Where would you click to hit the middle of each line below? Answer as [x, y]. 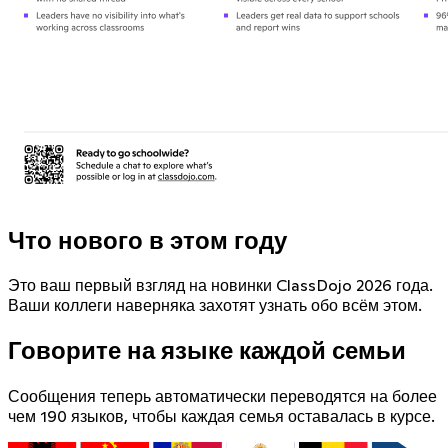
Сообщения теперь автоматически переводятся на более [222, 396]
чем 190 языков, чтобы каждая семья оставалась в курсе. [221, 416]
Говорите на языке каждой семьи [207, 351]
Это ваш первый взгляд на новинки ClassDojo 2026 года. [220, 285]
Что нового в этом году [147, 240]
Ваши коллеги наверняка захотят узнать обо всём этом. [215, 305]
